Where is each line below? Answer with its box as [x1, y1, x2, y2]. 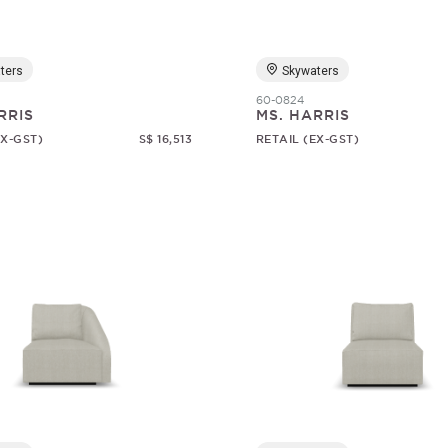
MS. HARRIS [255, 107, 350, 123]
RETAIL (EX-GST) [255, 133, 360, 145]
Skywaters [281, 64, 339, 78]
